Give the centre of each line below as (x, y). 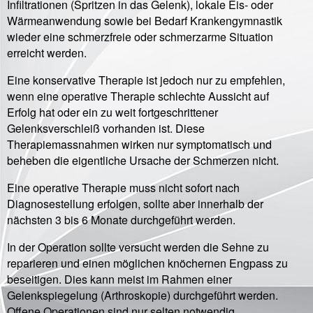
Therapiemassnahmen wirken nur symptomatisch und (139, 145)
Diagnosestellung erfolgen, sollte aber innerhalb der (135, 204)
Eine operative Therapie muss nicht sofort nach (123, 188)
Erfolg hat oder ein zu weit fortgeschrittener (112, 112)
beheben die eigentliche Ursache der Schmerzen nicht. (144, 161)
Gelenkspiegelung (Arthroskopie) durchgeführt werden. (143, 296)
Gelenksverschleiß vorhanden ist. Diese (106, 129)
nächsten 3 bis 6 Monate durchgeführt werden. (123, 220)
